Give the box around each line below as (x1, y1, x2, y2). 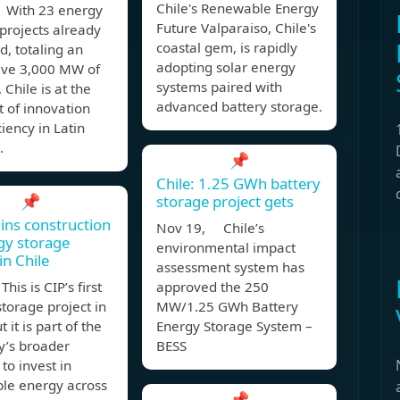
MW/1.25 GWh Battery (156, 297, 298, 316)
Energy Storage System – (156, 317, 312, 336)
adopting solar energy (156, 58, 296, 77)
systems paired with (156, 78, 282, 96)
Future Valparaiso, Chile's (156, 19, 316, 37)
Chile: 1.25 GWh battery (156, 173, 321, 195)
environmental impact (156, 238, 296, 257)
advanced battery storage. (156, 97, 322, 116)
